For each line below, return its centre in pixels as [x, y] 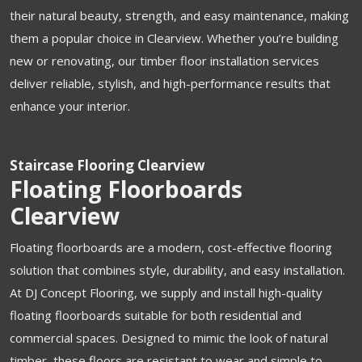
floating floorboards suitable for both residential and [156, 315]
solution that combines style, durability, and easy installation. [177, 269]
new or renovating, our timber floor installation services [164, 60]
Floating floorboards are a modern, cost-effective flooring [171, 247]
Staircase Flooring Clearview [107, 165]
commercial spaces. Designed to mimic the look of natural [169, 337]
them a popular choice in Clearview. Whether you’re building [174, 38]
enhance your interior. [70, 105]
